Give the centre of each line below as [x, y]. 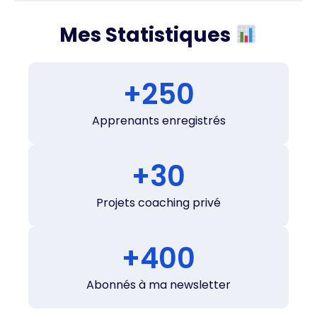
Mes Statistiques [148, 35]
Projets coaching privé [158, 203]
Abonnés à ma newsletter [158, 285]
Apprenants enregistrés [158, 121]
